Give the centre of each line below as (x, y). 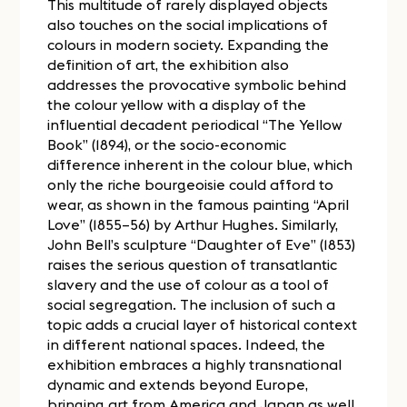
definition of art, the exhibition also (169, 64)
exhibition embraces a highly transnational (195, 364)
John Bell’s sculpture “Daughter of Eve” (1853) (202, 244)
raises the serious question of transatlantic (193, 264)
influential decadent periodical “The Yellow (195, 124)
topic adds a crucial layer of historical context (203, 324)
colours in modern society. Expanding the (189, 44)
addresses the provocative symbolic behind (197, 84)
